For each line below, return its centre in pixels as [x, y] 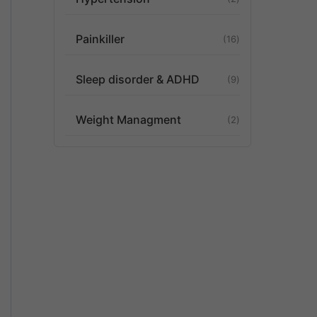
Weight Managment [128, 120]
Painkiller [100, 39]
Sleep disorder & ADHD [138, 79]
